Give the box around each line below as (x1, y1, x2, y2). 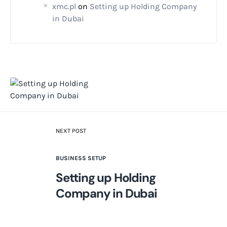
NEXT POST (56, 127, 86, 135)
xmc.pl (52, 2, 76, 12)
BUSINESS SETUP (56, 155, 106, 162)
